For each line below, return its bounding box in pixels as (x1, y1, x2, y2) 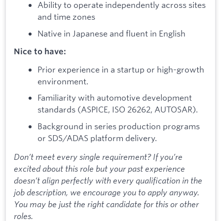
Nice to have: (14, 46, 66, 57)
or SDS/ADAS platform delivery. (37, 133, 157, 144)
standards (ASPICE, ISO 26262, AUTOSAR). (37, 104, 198, 115)
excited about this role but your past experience (14, 163, 185, 174)
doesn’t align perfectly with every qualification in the (14, 175, 202, 185)
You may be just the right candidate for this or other (14, 198, 199, 209)
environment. (37, 75, 88, 86)
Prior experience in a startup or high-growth (37, 64, 204, 74)
